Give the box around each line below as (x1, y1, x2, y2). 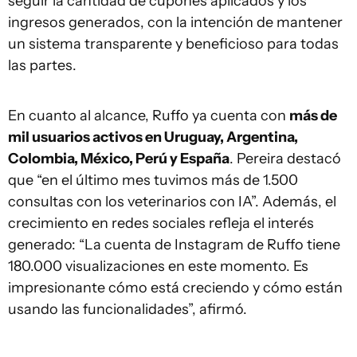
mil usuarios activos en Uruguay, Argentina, (8, 128, 298, 146)
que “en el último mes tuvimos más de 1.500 (8, 171, 298, 189)
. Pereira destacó (229, 150, 341, 167)
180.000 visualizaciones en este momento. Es (8, 257, 308, 275)
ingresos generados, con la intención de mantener (8, 14, 343, 31)
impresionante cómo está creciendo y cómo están (8, 279, 343, 296)
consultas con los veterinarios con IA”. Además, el (8, 193, 336, 210)
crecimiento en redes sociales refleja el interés (8, 214, 314, 232)
